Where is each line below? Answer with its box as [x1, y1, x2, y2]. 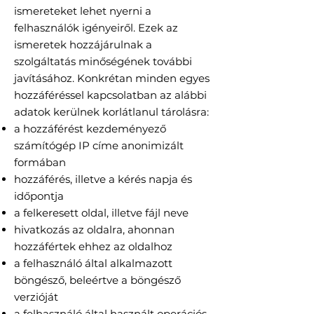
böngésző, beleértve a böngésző [14, 273, 181, 287]
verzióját [14, 290, 58, 304]
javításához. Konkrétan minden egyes [14, 71, 210, 86]
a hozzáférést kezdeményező [14, 122, 166, 136]
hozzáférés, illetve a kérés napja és [14, 172, 192, 186]
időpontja [14, 189, 64, 203]
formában [14, 156, 66, 170]
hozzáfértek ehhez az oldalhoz [14, 240, 172, 254]
